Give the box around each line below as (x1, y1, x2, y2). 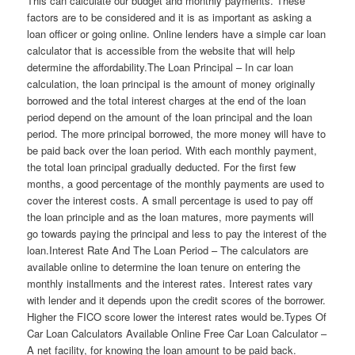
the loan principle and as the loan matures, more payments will (27, 208, 315, 224)
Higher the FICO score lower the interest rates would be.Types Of (27, 308, 327, 324)
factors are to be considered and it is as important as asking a (27, 9, 312, 25)
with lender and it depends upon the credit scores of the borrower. (27, 292, 326, 307)
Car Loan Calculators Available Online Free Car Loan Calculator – (27, 325, 327, 341)
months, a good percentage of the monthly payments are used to (27, 175, 325, 191)
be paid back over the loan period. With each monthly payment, (27, 142, 318, 158)
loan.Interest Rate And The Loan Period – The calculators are (27, 242, 309, 258)
